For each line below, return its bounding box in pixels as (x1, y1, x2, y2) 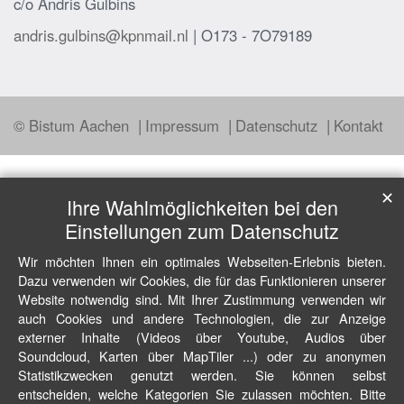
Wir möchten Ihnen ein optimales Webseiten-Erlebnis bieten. (18, 252, 386, 271)
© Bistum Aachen (14, 115, 133, 137)
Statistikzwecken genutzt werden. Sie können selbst (18, 365, 386, 384)
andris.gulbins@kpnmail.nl (14, 24, 188, 47)
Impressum (145, 115, 224, 137)
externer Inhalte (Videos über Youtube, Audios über (18, 327, 386, 346)
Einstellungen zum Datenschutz (65, 216, 339, 244)
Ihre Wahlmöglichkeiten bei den (66, 193, 338, 221)
